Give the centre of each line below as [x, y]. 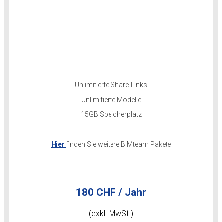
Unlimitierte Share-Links [111, 85]
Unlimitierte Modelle [111, 100]
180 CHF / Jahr [111, 192]
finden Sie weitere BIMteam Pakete [119, 144]
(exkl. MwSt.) [111, 213]
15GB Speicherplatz [111, 114]
